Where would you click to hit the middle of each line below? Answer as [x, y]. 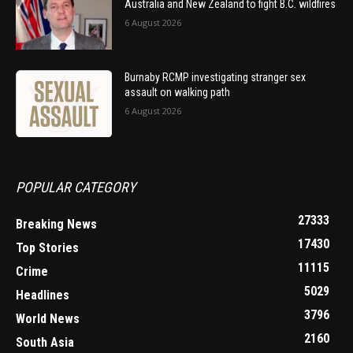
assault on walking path [178, 92]
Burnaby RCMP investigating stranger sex [216, 77]
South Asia [45, 343]
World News [48, 319]
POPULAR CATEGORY [76, 188]
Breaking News [56, 225]
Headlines [43, 295]
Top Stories [47, 248]
